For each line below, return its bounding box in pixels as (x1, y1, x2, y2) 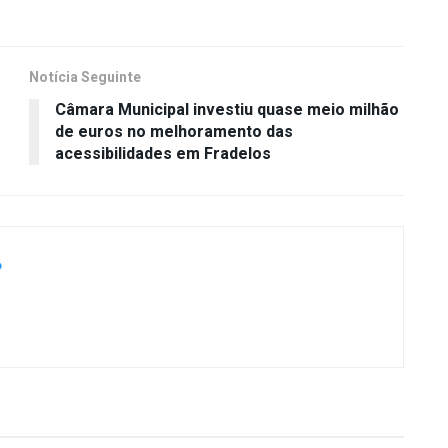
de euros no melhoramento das (55, 119, 293, 144)
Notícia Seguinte (29, 66, 141, 88)
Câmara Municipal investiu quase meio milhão (55, 97, 399, 122)
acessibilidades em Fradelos (55, 141, 271, 166)
